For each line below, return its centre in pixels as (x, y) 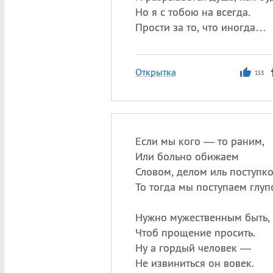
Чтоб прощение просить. (195, 232)
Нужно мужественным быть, (202, 217)
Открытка (155, 72)
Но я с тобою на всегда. (193, 12)
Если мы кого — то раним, (200, 141)
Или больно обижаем (187, 156)
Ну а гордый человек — (193, 248)
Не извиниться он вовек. (194, 263)
